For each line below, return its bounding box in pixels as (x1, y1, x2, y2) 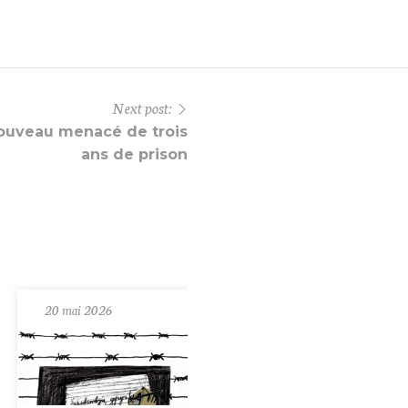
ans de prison (81, 146, 188, 164)
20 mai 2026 (44, 301, 112, 320)
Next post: (112, 97, 172, 118)
